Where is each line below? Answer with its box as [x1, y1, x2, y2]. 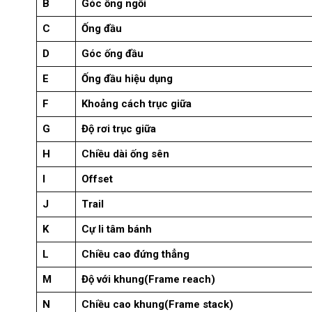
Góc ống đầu [81, 47, 143, 61]
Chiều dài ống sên [81, 148, 169, 161]
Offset [81, 173, 113, 186]
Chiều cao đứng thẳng [81, 248, 189, 261]
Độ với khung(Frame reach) [81, 273, 215, 286]
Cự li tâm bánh [81, 223, 152, 236]
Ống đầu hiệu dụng [81, 72, 173, 86]
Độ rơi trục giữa [81, 123, 156, 136]
